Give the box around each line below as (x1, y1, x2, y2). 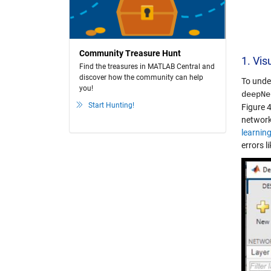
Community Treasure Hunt (79, 48, 181, 58)
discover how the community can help (79, 73, 203, 82)
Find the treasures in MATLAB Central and (79, 62, 215, 71)
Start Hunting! (88, 101, 134, 109)
